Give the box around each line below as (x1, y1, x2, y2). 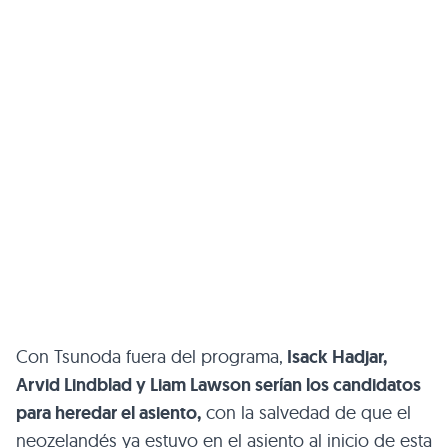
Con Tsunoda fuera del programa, (16, 345, 283, 369)
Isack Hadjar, (283, 345, 387, 370)
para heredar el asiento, (16, 401, 201, 426)
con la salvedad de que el (201, 401, 411, 425)
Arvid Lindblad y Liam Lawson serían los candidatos (16, 373, 421, 398)
